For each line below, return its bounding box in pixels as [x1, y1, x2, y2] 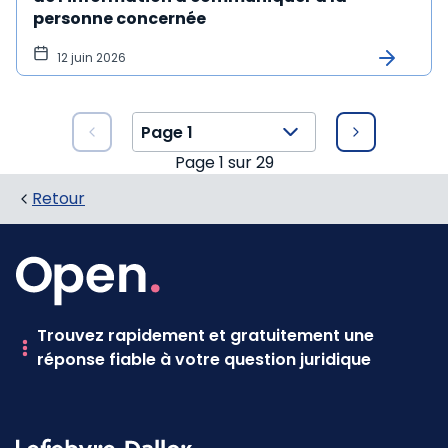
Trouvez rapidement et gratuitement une [37, 324, 375, 347]
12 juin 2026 [57, 49, 126, 66]
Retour [32, 187, 85, 210]
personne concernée [33, 7, 206, 30]
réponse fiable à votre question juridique [37, 348, 372, 371]
